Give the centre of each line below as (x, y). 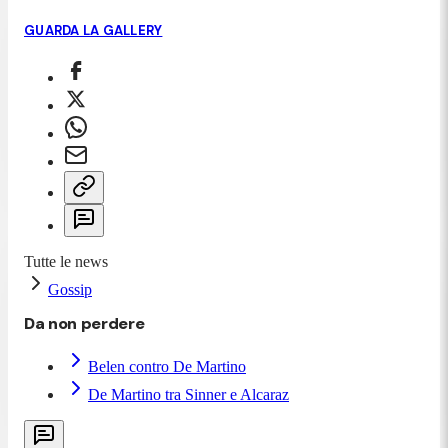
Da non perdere (84, 323)
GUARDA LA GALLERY (93, 30)
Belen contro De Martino (167, 366)
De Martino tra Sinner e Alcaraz (188, 394)
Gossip (70, 289)
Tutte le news (66, 261)
